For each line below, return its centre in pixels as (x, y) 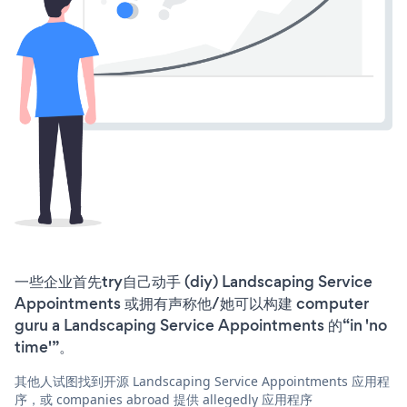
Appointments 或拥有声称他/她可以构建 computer (192, 303)
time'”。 (44, 347)
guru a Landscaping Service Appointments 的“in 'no (201, 325)
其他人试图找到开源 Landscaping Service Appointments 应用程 (202, 381)
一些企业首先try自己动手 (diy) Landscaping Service (194, 281)
